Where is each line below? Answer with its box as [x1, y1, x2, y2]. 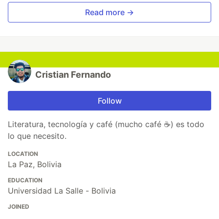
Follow [97, 96, 122, 106]
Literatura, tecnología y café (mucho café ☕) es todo [8, 119, 204, 130]
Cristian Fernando [35, 69, 111, 80]
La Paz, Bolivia [8, 159, 62, 170]
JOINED [8, 203, 29, 211]
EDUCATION [8, 176, 43, 184]
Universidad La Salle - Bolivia [8, 186, 116, 196]
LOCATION [8, 150, 38, 158]
